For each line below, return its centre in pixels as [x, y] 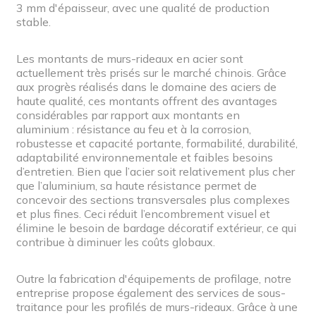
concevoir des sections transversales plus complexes [153, 199]
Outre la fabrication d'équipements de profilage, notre [154, 278]
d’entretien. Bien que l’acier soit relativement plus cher [156, 171]
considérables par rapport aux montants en [128, 115]
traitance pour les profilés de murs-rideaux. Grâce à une [157, 306]
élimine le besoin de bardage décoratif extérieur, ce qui [156, 227]
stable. [34, 22]
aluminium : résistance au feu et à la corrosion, [134, 129]
